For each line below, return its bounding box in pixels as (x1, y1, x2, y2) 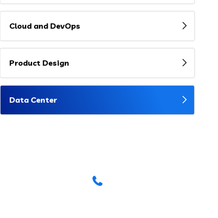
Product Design (9, 57, 69, 68)
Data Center (9, 94, 57, 105)
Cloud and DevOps (9, 20, 80, 31)
